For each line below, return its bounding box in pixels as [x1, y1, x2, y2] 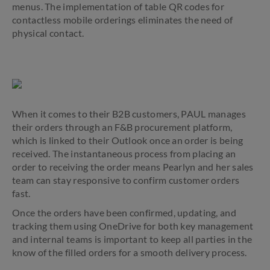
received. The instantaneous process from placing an [12, 148, 236, 159]
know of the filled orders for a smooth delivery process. [12, 246, 247, 258]
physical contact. [12, 27, 84, 39]
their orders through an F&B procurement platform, [12, 121, 233, 133]
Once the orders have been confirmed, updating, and [12, 207, 236, 218]
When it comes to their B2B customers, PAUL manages [12, 108, 246, 119]
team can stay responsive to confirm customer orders [12, 174, 240, 186]
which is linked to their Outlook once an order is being [12, 134, 243, 146]
